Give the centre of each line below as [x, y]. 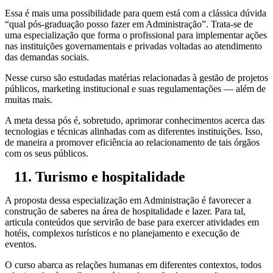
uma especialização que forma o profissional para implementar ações [136, 35]
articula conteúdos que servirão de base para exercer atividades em [132, 222]
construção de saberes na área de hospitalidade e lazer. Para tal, [125, 211]
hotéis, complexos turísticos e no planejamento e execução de [122, 233]
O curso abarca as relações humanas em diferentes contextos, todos [133, 264]
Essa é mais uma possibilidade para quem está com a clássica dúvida [136, 13]
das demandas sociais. [47, 57]
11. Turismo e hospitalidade [100, 176]
